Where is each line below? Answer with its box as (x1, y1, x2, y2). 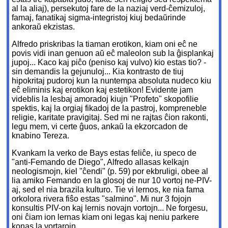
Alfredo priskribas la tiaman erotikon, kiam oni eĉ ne (12, 40, 198, 49)
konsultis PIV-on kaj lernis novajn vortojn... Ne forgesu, (12, 204, 208, 213)
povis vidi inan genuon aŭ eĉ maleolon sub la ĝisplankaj (12, 49, 214, 58)
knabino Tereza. (12, 131, 70, 140)
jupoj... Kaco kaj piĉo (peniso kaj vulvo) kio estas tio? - (12, 58, 207, 67)
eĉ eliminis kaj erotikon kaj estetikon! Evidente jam (12, 85, 193, 95)
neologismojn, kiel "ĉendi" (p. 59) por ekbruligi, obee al (12, 167, 209, 176)
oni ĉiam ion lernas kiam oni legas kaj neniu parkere (12, 213, 199, 222)
